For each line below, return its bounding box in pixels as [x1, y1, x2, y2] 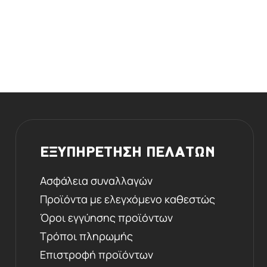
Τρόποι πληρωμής [40, 228, 133, 243]
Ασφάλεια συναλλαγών [40, 173, 153, 188]
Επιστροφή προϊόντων [40, 247, 153, 262]
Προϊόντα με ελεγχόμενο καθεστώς [40, 191, 215, 206]
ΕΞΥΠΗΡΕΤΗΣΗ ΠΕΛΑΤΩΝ [40, 144, 215, 161]
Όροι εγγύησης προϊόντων [40, 210, 173, 225]
